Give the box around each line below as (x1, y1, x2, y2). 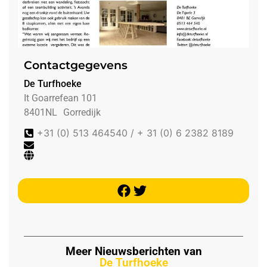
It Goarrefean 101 (24, 92, 97, 104)
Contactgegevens (24, 58, 128, 73)
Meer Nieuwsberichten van (65, 244, 202, 259)
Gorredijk (63, 107, 101, 119)
